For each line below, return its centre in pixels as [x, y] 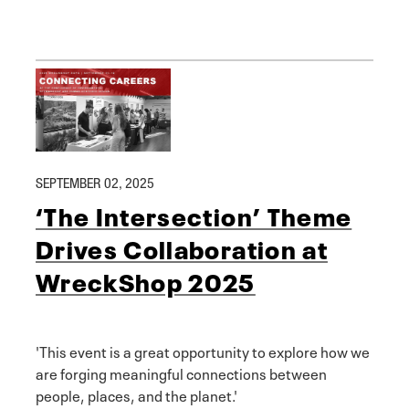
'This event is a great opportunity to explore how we [203, 350]
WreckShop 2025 [146, 280]
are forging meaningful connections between [181, 372]
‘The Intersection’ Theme [194, 214]
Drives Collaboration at [182, 247]
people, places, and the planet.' [136, 394]
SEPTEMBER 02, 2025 [95, 183]
